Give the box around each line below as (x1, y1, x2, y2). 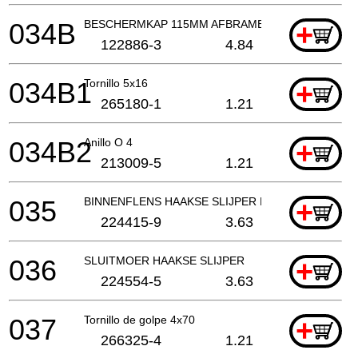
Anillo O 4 (84, 135, 133, 149)
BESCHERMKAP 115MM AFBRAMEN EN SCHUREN (84, 17, 348, 30)
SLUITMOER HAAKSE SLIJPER (84, 253, 245, 267)
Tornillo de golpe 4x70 (84, 312, 195, 326)
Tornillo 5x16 (84, 76, 148, 89)
